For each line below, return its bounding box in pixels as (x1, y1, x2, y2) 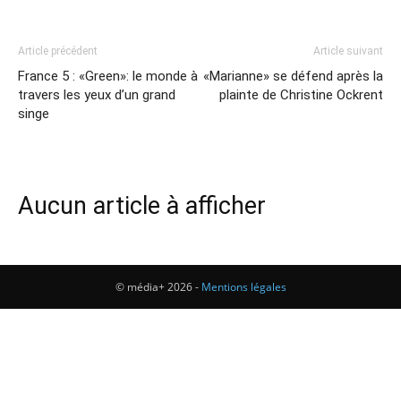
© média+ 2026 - (115, 279, 201, 294)
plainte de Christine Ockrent (219, 87, 383, 103)
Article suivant (313, 45, 383, 57)
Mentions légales (200, 279, 286, 294)
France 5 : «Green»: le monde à (18, 68, 198, 84)
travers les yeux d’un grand (18, 87, 175, 103)
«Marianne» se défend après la (203, 68, 383, 84)
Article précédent (18, 45, 98, 57)
